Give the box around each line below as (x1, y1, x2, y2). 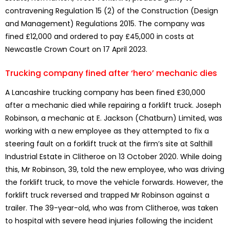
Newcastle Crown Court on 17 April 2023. (5, 44, 147, 55)
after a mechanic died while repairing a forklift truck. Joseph (5, 100, 221, 111)
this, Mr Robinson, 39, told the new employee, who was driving (5, 164, 224, 175)
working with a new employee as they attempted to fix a (5, 126, 209, 137)
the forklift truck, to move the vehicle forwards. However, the (5, 177, 223, 188)
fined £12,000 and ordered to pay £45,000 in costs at (5, 31, 194, 42)
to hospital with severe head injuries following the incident (5, 216, 213, 226)
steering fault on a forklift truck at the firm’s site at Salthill (5, 139, 213, 149)
